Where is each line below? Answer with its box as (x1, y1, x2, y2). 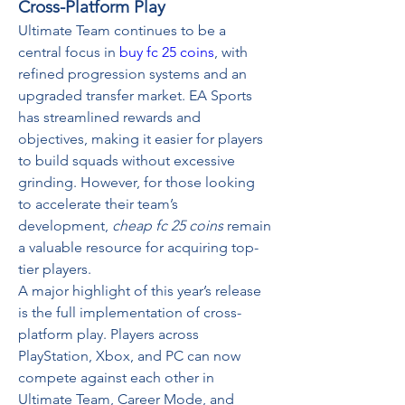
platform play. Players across (18, 325, 199, 343)
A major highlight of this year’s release (18, 282, 261, 299)
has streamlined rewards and (18, 108, 201, 126)
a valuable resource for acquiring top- (18, 239, 259, 256)
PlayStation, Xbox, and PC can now (18, 347, 240, 364)
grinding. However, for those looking (18, 174, 255, 191)
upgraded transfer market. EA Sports (18, 87, 252, 104)
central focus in (18, 43, 119, 61)
